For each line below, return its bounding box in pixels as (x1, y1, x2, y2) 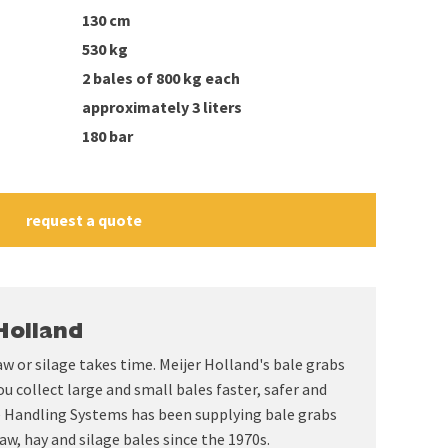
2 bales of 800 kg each (82, 68, 240, 88)
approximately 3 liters (82, 97, 242, 117)
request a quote (25, 210, 142, 230)
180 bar (82, 126, 133, 146)
